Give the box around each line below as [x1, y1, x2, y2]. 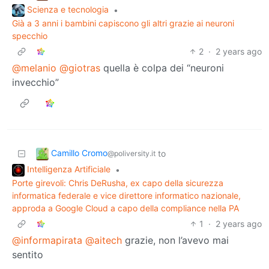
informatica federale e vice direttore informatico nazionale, [12, 190, 241, 201]
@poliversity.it [107, 148, 156, 158]
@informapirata [12, 234, 82, 246]
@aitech [85, 234, 122, 246]
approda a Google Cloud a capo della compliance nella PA [12, 202, 239, 213]
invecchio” [12, 76, 59, 88]
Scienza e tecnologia [27, 4, 109, 15]
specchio [12, 30, 47, 41]
